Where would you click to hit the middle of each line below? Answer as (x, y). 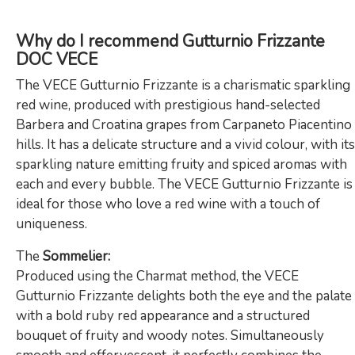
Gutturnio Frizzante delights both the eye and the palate (184, 296)
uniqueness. (52, 223)
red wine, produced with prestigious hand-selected (168, 105)
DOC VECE (57, 59)
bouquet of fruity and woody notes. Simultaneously (170, 335)
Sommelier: (75, 256)
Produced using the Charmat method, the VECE (157, 276)
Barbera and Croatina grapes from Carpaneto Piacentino (184, 124)
